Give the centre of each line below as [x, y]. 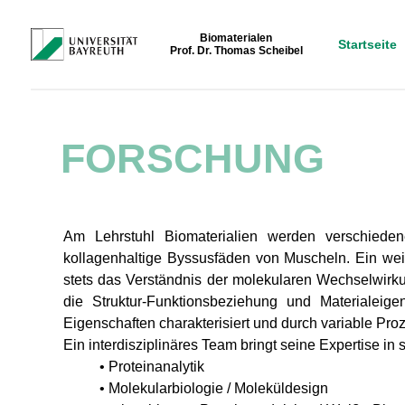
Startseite [368, 44]
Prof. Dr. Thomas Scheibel [236, 51]
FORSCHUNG [193, 159]
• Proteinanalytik [152, 367]
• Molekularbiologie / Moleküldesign [214, 388]
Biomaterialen [236, 38]
